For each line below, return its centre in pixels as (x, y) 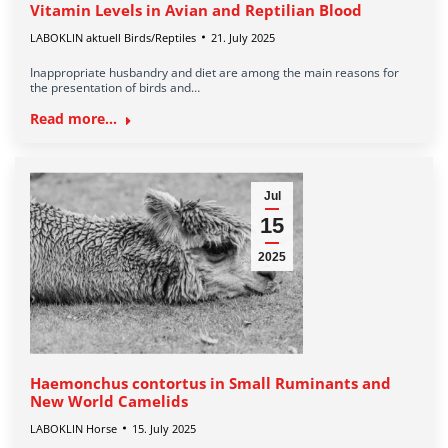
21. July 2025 (243, 37)
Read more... (73, 118)
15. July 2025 (164, 428)
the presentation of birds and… (115, 87)
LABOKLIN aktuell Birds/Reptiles (113, 37)
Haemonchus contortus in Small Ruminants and (210, 382)
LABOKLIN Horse (73, 428)
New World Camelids (109, 400)
